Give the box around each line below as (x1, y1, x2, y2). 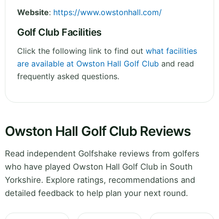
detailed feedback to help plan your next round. (5, 188, 188, 198)
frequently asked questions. (17, 71, 119, 82)
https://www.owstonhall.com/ (53, 7, 162, 18)
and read (159, 59, 194, 69)
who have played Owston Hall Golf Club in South (5, 162, 193, 172)
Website (17, 7, 49, 18)
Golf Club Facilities (17, 26, 102, 39)
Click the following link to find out (17, 46, 146, 56)
